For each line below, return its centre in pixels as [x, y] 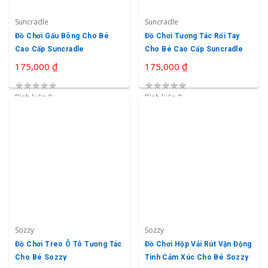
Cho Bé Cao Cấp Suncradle [194, 49]
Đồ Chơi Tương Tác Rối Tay [192, 36]
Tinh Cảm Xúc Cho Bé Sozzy [197, 257]
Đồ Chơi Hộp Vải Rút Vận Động [198, 244]
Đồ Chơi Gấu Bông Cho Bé [62, 36]
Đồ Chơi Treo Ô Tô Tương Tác [68, 244]
